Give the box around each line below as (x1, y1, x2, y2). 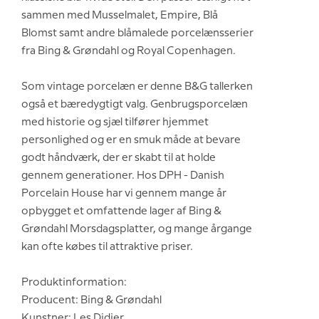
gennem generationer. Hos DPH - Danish (21, 171, 224, 181)
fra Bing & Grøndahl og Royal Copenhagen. (21, 46, 236, 56)
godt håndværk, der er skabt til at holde (21, 153, 216, 163)
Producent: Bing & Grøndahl (21, 296, 162, 305)
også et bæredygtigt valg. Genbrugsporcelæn (21, 100, 248, 110)
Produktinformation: (21, 278, 127, 288)
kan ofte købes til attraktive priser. (21, 242, 193, 252)
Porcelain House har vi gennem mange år (21, 189, 226, 199)
